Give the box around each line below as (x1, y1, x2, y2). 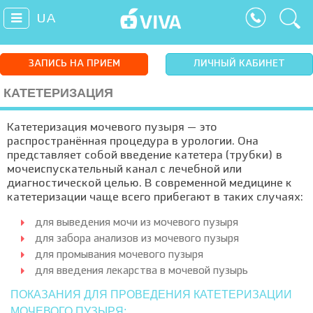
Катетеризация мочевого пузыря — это (7, 122, 217, 133)
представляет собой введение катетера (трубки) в (7, 150, 282, 161)
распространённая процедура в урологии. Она (7, 136, 259, 147)
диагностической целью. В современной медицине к (7, 178, 292, 189)
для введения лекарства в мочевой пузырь (35, 266, 248, 277)
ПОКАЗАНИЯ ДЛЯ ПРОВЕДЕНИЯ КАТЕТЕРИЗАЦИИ (10, 289, 292, 300)
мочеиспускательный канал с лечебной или (7, 164, 242, 175)
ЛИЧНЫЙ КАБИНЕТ (193, 59, 285, 68)
